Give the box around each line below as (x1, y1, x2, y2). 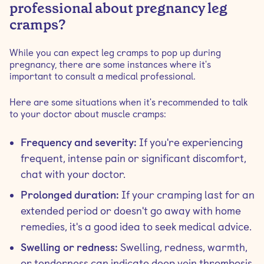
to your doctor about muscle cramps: (9, 108, 166, 120)
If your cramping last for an (121, 189, 255, 201)
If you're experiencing (137, 136, 243, 148)
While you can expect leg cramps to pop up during (9, 47, 221, 58)
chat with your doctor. (21, 168, 126, 180)
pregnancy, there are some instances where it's (9, 59, 211, 70)
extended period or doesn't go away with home (21, 204, 241, 217)
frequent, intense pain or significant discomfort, (21, 152, 246, 164)
